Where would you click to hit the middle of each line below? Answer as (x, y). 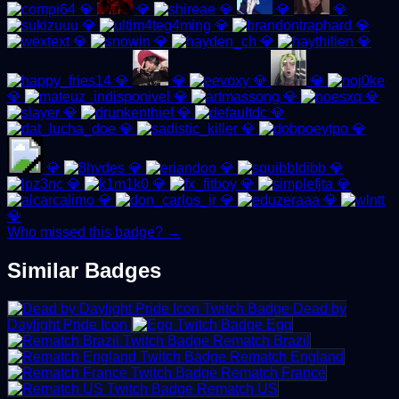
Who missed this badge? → (94, 232)
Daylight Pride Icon (67, 324)
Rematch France (273, 372)
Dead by (320, 308)
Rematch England (287, 356)
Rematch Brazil (261, 340)
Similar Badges (84, 271)
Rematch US (237, 388)
